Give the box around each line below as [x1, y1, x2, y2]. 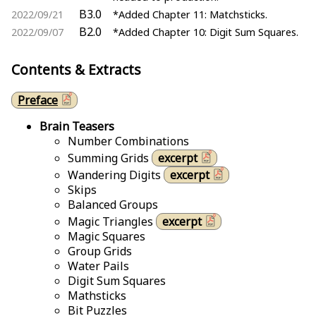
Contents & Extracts [11, 60, 141, 80]
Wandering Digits [68, 167, 164, 183]
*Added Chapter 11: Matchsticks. [113, 8, 267, 22]
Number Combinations [68, 133, 189, 150]
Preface [18, 92, 58, 109]
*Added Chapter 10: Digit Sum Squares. [113, 25, 298, 39]
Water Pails [68, 258, 129, 274]
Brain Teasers [39, 119, 114, 135]
